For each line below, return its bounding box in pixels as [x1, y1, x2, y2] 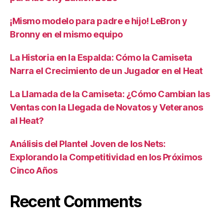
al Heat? [10, 115, 44, 126]
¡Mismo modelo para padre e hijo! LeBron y [10, 15, 187, 26]
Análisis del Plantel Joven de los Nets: [10, 138, 166, 149]
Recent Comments [10, 191, 142, 211]
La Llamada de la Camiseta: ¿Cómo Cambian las [10, 88, 210, 99]
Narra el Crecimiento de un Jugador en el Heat [10, 65, 203, 76]
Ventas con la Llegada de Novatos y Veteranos [10, 102, 203, 112]
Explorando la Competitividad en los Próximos [10, 151, 202, 162]
